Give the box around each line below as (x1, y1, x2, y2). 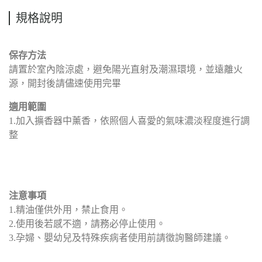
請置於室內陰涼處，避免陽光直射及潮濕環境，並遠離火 (9, 64, 243, 74)
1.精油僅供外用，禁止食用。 (9, 205, 128, 215)
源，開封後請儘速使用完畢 (9, 78, 121, 88)
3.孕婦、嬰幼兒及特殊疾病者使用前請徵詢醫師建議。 (9, 233, 231, 243)
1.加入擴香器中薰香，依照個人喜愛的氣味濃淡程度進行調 (9, 116, 250, 126)
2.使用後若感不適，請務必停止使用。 (9, 219, 166, 229)
